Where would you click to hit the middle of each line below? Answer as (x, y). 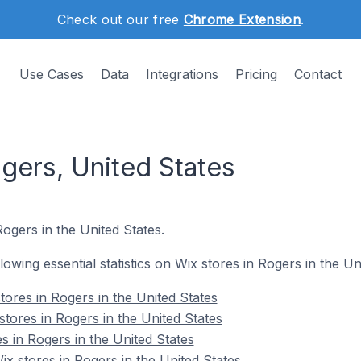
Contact (318, 74)
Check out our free (120, 19)
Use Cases (52, 74)
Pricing (256, 74)
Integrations (182, 74)
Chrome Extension (242, 19)
